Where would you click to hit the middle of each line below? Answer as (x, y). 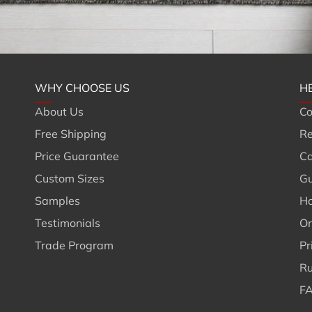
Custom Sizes (69, 179)
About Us (59, 112)
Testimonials (67, 223)
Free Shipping (70, 134)
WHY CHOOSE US (82, 88)
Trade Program (74, 245)
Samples (57, 201)
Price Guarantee (77, 156)
